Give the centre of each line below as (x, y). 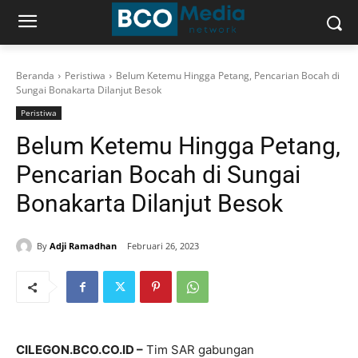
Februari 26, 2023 (163, 246)
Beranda (35, 76)
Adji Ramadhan (83, 245)
